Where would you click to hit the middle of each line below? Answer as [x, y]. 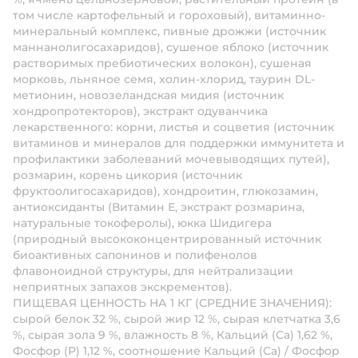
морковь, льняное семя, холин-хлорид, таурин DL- [164, 79]
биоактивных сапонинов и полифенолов [135, 255]
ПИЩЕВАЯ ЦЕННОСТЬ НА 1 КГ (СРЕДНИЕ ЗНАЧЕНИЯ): [172, 303]
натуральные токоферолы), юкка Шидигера [142, 223]
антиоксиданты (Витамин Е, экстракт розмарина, [159, 207]
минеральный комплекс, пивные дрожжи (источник [169, 31]
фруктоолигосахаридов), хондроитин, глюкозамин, [165, 191]
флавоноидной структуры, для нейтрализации [153, 271]
